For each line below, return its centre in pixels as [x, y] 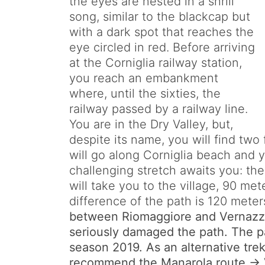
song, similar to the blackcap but [160, 17]
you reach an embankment [144, 78]
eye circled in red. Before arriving [162, 48]
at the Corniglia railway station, [156, 63]
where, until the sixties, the [145, 94]
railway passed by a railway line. [159, 109]
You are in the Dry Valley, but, [151, 125]
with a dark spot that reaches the [161, 32]
